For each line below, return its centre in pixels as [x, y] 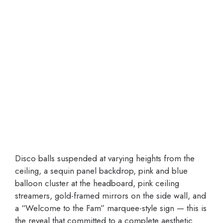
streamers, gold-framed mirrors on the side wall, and [111, 196]
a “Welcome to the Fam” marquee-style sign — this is [111, 208]
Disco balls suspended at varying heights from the [105, 159]
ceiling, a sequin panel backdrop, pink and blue [101, 171]
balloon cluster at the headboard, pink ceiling [97, 183]
